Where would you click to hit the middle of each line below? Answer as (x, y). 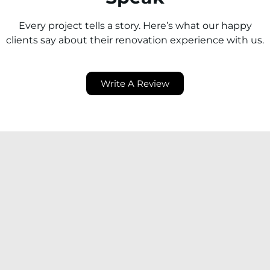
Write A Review (135, 84)
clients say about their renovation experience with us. (135, 40)
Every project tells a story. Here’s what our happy (135, 26)
